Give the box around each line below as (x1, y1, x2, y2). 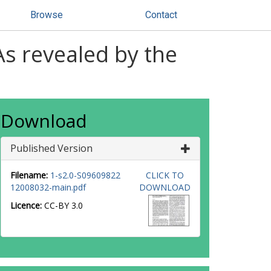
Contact (145, 9, 177, 21)
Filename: (10, 169, 48, 181)
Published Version (10, 142, 93, 155)
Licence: (10, 200, 44, 211)
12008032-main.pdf (10, 181, 86, 193)
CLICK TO (145, 169, 184, 181)
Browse (30, 9, 63, 21)
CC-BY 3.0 (44, 200, 83, 211)
